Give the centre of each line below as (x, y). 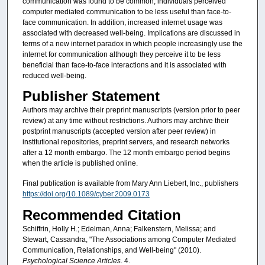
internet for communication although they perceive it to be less (121, 54)
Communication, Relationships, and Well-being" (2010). (112, 250)
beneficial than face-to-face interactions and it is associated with (124, 65)
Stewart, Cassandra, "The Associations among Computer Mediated (129, 240)
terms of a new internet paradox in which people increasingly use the (132, 43)
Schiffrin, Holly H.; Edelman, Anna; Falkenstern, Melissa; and (119, 229)
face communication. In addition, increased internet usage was (122, 22)
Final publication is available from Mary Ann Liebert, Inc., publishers (130, 183)
